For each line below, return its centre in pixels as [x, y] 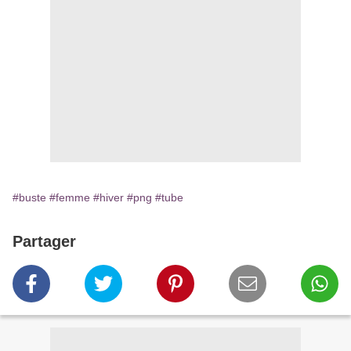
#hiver [109, 198]
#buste [29, 198]
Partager [44, 242]
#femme [70, 198]
